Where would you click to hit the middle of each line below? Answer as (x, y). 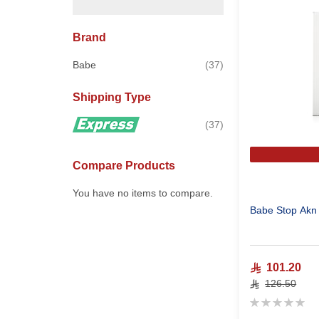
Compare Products (124, 166)
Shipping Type (112, 97)
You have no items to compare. (143, 193)
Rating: (268, 301)
